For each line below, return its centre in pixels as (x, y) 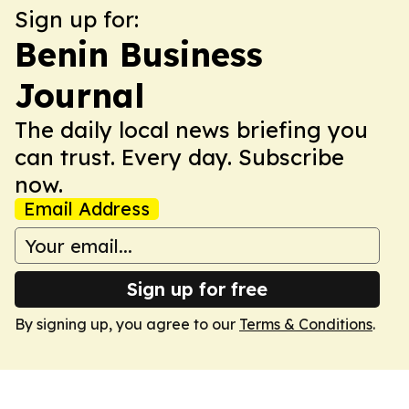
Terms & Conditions (306, 324)
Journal (79, 95)
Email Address (87, 209)
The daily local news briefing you (191, 130)
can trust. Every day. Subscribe (179, 157)
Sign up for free (197, 289)
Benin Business (139, 54)
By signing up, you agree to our (127, 324)
